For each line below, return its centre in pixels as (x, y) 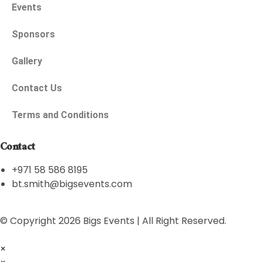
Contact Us (37, 88)
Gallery (27, 61)
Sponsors (33, 35)
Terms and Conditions (60, 115)
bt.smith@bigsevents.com (72, 184)
